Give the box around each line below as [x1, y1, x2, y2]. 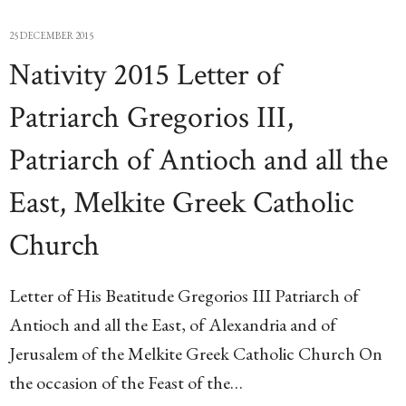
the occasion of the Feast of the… [9, 371, 243, 394]
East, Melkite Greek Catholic [9, 183, 353, 223]
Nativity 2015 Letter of [9, 55, 281, 95]
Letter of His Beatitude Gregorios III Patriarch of [9, 284, 359, 307]
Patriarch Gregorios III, [9, 98, 294, 138]
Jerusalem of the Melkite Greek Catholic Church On [9, 342, 382, 365]
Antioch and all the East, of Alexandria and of [9, 313, 336, 336]
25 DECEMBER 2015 [9, 29, 93, 42]
